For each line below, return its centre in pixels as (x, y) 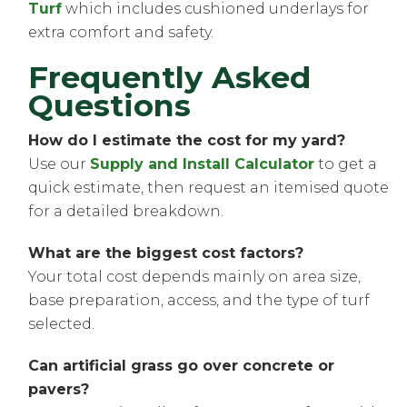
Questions (110, 105)
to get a (346, 164)
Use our (60, 164)
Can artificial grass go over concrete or (182, 365)
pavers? (59, 389)
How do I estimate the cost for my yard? (187, 140)
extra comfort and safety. (121, 33)
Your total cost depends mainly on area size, (195, 276)
